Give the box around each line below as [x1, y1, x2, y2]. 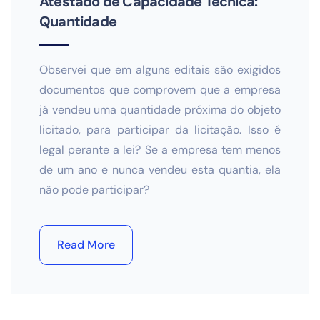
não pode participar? [39, 182, 149, 197]
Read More [57, 237, 115, 252]
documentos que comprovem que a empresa [39, 82, 281, 97]
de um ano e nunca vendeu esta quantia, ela [39, 162, 281, 177]
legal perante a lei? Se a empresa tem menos [39, 142, 281, 157]
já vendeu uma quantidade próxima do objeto [39, 102, 281, 117]
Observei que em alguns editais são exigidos [39, 62, 281, 77]
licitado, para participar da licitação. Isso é [39, 122, 281, 137]
